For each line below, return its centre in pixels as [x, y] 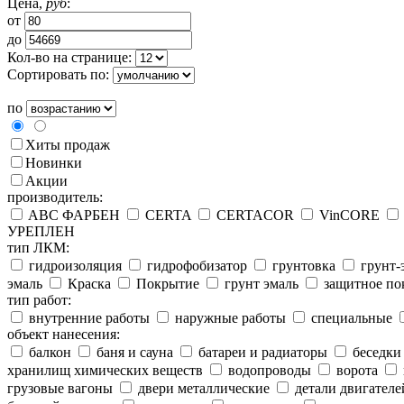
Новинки [54, 163]
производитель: [55, 197]
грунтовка [302, 266]
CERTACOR [253, 215]
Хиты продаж [68, 145]
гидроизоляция [73, 266]
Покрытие [166, 284]
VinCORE [348, 215]
